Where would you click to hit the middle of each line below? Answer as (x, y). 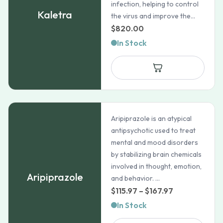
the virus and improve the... (153, 16)
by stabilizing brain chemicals (157, 154)
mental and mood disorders (155, 142)
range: (185, 203)
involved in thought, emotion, (157, 166)
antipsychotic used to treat (154, 130)
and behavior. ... (136, 178)
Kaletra (55, 15)
